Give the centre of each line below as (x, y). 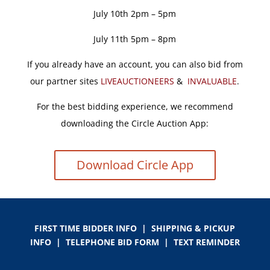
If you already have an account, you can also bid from (135, 64)
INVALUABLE (212, 81)
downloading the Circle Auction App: (135, 123)
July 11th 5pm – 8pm (135, 39)
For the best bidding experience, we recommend (135, 106)
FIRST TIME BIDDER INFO (86, 228)
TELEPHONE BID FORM (112, 242)
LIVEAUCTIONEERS (139, 81)
